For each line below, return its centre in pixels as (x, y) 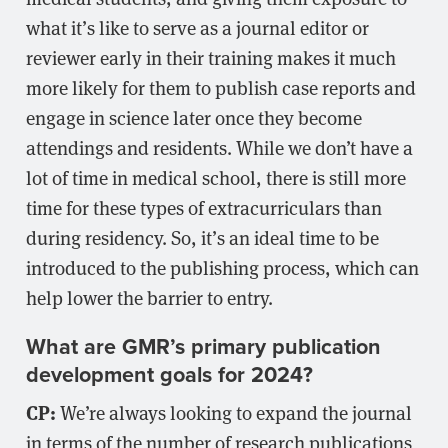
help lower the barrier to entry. (149, 297)
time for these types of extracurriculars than (204, 207)
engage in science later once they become (194, 117)
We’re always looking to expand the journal (234, 411)
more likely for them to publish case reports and (221, 87)
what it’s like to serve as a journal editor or (197, 27)
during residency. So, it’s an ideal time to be (202, 237)
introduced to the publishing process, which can (222, 267)
